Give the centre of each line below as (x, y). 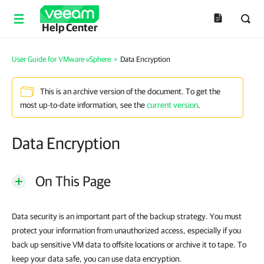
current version (172, 105)
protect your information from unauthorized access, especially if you (126, 230)
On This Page (73, 181)
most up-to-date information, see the (83, 105)
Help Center (70, 27)
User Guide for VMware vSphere (61, 59)
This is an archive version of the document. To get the (130, 92)
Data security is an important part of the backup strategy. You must (127, 216)
